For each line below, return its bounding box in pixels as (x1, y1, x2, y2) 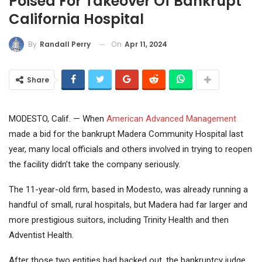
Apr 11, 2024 (125, 39, 167, 49)
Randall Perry (40, 39, 91, 50)
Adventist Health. (9, 230, 74, 241)
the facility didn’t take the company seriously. (9, 159, 180, 170)
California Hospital (9, 9, 144, 29)
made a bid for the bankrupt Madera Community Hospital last (9, 129, 243, 140)
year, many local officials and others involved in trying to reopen (9, 144, 252, 155)
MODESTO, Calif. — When (9, 113, 106, 125)
